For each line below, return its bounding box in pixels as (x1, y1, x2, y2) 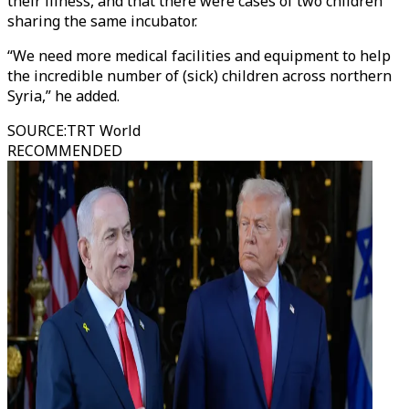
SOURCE (7, 121, 64, 141)
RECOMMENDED (7, 141, 122, 161)
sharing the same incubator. (7, 11, 197, 31)
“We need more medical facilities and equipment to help (7, 46, 391, 66)
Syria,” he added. (7, 86, 123, 106)
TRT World (67, 121, 141, 141)
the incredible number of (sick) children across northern (7, 66, 392, 86)
